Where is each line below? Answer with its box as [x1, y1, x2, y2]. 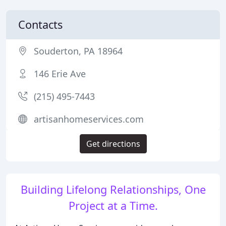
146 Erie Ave [34, 68, 86, 80]
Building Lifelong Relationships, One [20, 182, 206, 197]
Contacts [18, 17, 63, 32]
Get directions [86, 138, 140, 149]
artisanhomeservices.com [34, 113, 144, 125]
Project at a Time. [68, 198, 158, 213]
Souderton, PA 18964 [34, 45, 123, 57]
